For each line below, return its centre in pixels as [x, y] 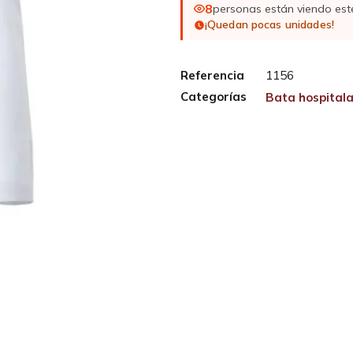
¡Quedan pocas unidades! [269, 24]
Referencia [212, 75]
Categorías [213, 97]
